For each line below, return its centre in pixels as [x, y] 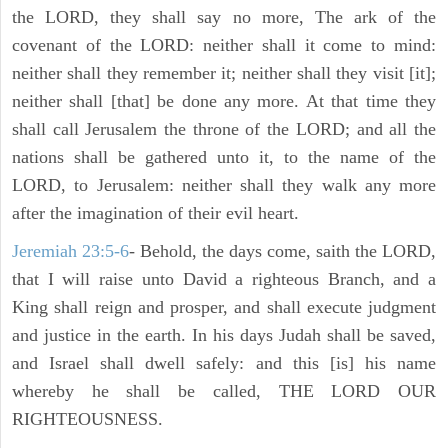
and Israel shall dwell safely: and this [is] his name [224, 363]
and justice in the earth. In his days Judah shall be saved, [224, 335]
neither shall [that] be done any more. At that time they [224, 101]
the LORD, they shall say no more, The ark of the [224, 17]
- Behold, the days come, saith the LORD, [282, 251]
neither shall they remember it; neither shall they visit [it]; [224, 73]
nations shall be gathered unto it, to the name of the [224, 157]
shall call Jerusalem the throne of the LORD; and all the [224, 129]
